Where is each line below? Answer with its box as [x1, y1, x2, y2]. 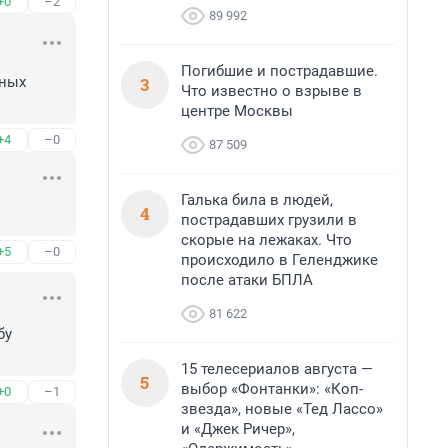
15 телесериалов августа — [181, 360, 373, 378]
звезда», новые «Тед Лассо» [181, 400, 383, 418]
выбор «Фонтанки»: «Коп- [181, 380, 363, 398]
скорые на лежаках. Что [181, 231, 352, 249]
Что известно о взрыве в [181, 82, 362, 100]
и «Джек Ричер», [181, 420, 295, 438]
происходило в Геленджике [181, 251, 378, 269]
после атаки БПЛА [181, 271, 313, 289]
